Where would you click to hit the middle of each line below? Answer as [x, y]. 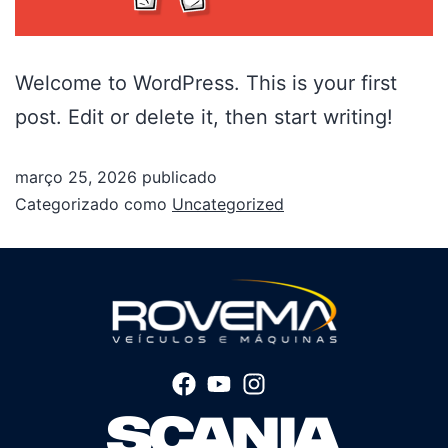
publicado [177, 177]
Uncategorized [228, 204]
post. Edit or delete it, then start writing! [204, 117]
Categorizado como [93, 204]
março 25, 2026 [76, 177]
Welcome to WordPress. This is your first [206, 83]
